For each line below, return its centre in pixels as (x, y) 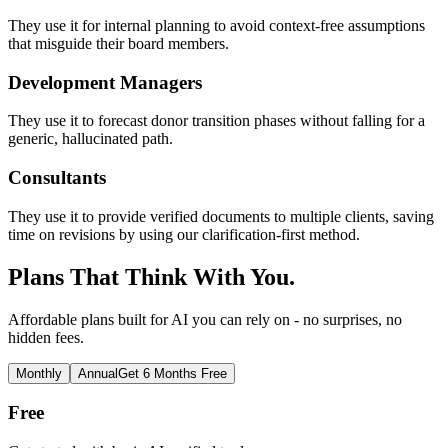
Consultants (57, 178)
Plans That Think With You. (151, 276)
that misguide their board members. (118, 43)
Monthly (39, 373)
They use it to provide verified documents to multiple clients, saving (221, 216)
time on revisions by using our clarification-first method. (184, 234)
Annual (98, 373)
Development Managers (105, 82)
